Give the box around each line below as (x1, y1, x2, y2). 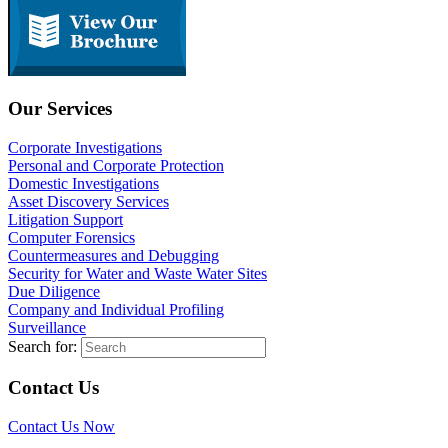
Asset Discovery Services (8, 193, 169, 211)
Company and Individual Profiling (8, 301, 224, 319)
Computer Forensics (8, 229, 135, 247)
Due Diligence (8, 283, 100, 301)
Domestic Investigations (8, 175, 159, 193)
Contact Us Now (8, 417, 115, 435)
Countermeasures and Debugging (8, 247, 219, 265)
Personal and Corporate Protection (8, 157, 224, 175)
